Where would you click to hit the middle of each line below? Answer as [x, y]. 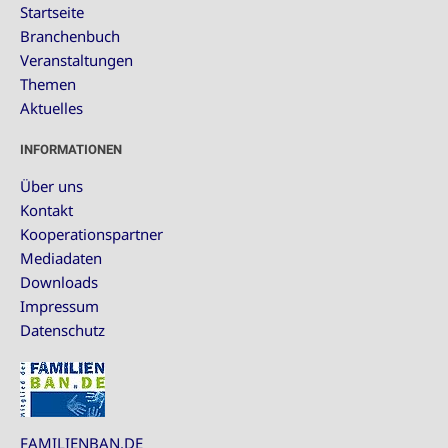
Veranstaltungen [76, 60]
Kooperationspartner [91, 234]
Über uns [51, 186]
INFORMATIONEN [71, 149]
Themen [48, 84]
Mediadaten [61, 258]
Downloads [59, 282]
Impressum [59, 306]
